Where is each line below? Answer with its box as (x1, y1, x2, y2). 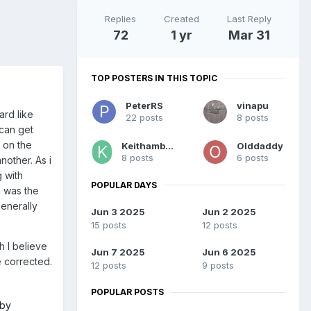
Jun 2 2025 (202, 206, 256, 218)
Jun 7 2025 (91, 246, 145, 258)
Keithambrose (165, 140, 174, 151)
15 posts (91, 219, 126, 231)
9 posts (202, 260, 234, 271)
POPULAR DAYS (91, 179, 157, 190)
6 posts (237, 151, 269, 163)
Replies (105, 12, 136, 24)
